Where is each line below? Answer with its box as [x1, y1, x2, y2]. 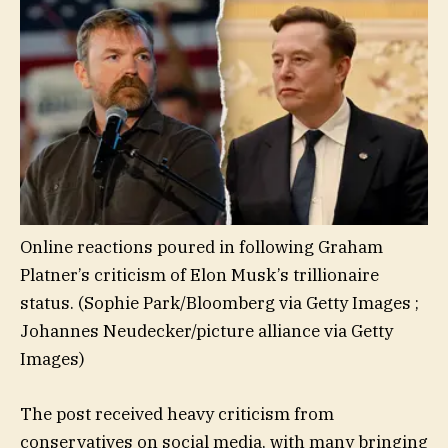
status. [20, 292, 74, 315]
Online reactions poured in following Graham [20, 236, 383, 259]
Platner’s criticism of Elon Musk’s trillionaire [20, 264, 379, 287]
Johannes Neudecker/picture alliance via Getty [20, 320, 393, 343]
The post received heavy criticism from [20, 402, 334, 425]
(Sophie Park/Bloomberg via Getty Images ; [78, 292, 419, 315]
